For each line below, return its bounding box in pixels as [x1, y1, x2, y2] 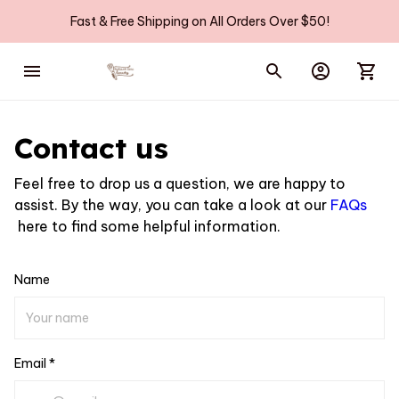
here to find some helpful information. [14, 217, 281, 236]
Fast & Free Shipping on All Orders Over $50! [69, 12, 330, 29]
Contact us [14, 130, 168, 166]
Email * [14, 355, 55, 372]
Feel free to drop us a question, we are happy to [14, 175, 346, 193]
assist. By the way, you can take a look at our [14, 196, 330, 215]
